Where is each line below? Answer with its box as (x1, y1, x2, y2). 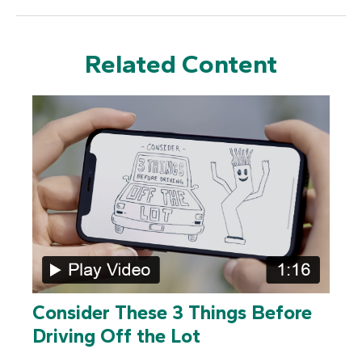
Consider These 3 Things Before (32, 301, 312, 325)
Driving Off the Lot (32, 324, 200, 348)
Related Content (85, 48, 277, 79)
